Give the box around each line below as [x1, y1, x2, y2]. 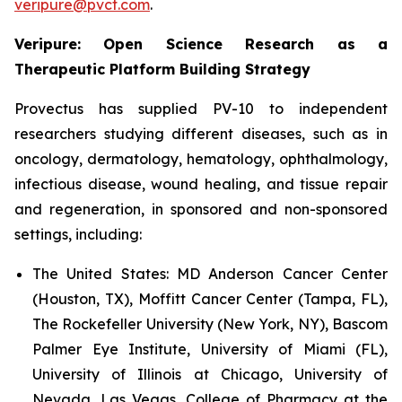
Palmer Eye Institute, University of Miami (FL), [32, 340, 388, 358]
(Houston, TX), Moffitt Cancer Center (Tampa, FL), [32, 290, 388, 308]
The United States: [32, 265, 169, 283]
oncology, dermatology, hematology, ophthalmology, [14, 150, 388, 168]
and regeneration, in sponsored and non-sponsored [14, 200, 388, 218]
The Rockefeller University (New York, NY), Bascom [32, 315, 388, 333]
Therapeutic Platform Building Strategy [14, 60, 310, 78]
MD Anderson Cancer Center [168, 265, 389, 283]
